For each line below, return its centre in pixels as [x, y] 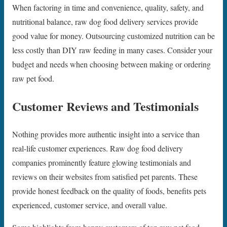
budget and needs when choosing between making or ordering [111, 64]
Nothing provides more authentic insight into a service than [106, 134]
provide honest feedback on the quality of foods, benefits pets [109, 191]
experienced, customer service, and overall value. [90, 205]
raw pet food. [33, 79]
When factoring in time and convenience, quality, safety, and [108, 8]
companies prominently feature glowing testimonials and [102, 163]
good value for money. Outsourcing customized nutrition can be [113, 36]
